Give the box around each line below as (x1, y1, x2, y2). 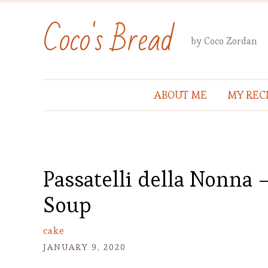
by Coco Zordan (191, 34, 257, 47)
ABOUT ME (154, 88, 207, 102)
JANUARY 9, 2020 (43, 242, 126, 252)
